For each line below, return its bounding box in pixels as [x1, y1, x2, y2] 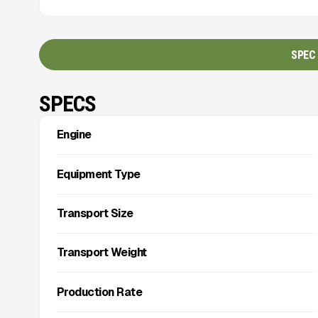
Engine [56, 127, 92, 143]
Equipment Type [56, 167, 141, 182]
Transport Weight [56, 245, 147, 261]
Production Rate [56, 285, 143, 300]
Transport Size [56, 206, 133, 221]
